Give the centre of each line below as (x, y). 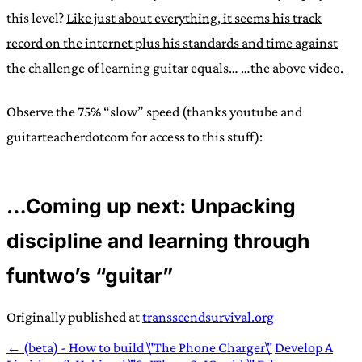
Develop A (304, 347)
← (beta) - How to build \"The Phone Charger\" (139, 347)
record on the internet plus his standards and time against (172, 43)
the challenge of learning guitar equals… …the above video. (175, 68)
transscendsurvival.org (208, 316)
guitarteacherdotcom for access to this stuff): (135, 136)
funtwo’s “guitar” (90, 276)
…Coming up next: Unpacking (151, 206)
